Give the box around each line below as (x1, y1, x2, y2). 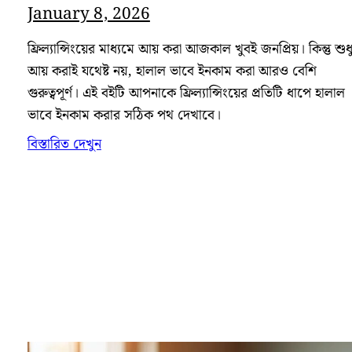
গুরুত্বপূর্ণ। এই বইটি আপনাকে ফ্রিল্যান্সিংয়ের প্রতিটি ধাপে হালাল (27, 82, 345, 104)
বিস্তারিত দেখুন (27, 133, 101, 156)
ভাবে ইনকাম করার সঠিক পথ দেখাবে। (27, 104, 221, 126)
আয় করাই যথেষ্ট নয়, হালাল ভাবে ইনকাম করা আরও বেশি (27, 60, 317, 82)
